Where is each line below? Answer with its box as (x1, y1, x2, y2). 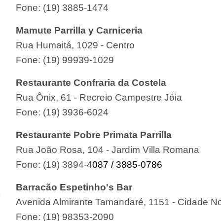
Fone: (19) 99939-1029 (16, 54, 114, 65)
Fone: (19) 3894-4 (16, 159, 93, 170)
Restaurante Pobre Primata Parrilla (16, 129, 172, 140)
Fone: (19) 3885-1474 (16, 2, 109, 13)
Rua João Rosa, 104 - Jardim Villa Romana (16, 144, 200, 155)
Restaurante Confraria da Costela (16, 77, 167, 88)
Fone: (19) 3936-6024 (16, 107, 109, 117)
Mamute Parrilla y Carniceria (16, 25, 143, 36)
